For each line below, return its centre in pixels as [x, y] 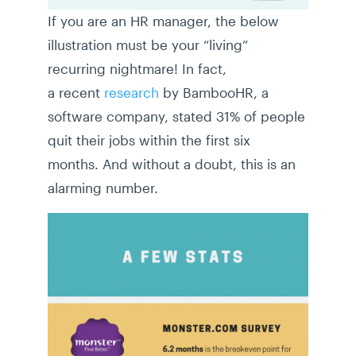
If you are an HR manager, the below [163, 21]
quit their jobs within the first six [149, 140]
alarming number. [103, 188]
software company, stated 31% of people [176, 116]
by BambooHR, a [214, 93]
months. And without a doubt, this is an [172, 164]
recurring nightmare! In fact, [137, 69]
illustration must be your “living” [148, 45]
